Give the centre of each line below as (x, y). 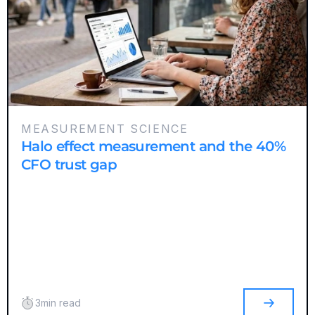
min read (61, 303)
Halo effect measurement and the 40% (153, 146)
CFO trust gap (69, 165)
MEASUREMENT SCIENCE (105, 129)
